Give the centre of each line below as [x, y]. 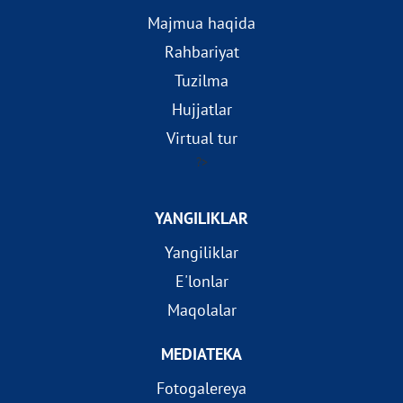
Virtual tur [201, 139]
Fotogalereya [201, 389]
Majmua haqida [201, 23]
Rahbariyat [201, 52]
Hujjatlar [201, 110]
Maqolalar [201, 310]
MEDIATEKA [201, 354]
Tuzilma [201, 81]
